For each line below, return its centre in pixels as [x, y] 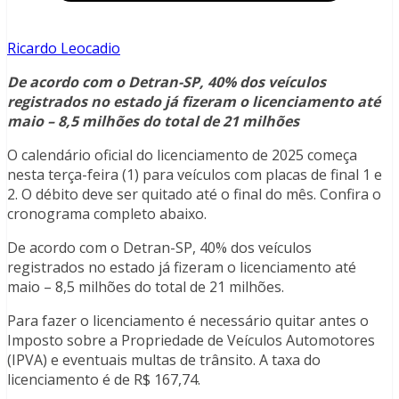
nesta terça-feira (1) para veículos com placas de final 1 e [195, 175]
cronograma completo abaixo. [107, 214]
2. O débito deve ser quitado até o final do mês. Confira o [194, 195]
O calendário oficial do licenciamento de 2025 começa [182, 155]
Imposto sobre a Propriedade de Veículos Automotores [191, 341]
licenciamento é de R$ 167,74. [104, 380]
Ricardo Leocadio [64, 49]
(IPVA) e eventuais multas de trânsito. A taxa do [164, 360]
